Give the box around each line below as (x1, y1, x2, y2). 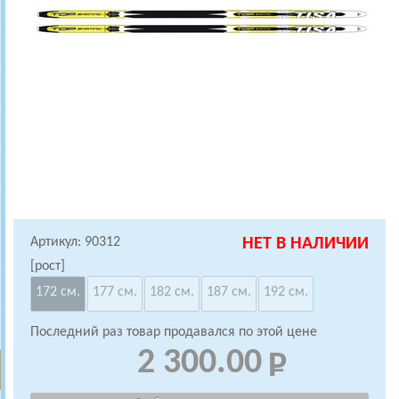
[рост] (30, 259, 65, 273)
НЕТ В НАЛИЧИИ (242, 235, 369, 253)
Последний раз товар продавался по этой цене (30, 325, 317, 339)
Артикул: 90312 (30, 235, 120, 249)
